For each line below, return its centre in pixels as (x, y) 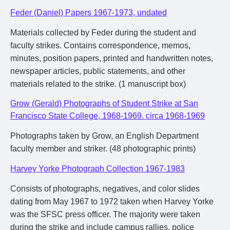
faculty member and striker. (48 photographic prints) (103, 149)
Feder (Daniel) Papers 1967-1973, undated (89, 13)
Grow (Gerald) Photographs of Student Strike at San (104, 103)
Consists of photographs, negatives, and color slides (105, 189)
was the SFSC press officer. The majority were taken (105, 214)
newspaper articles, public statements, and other (98, 71)
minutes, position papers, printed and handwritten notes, (112, 58)
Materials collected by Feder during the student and (103, 33)
